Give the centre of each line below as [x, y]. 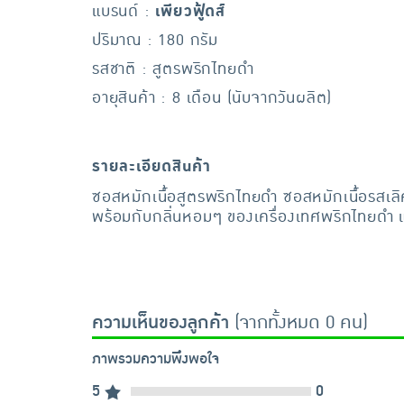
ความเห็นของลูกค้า [161, 322]
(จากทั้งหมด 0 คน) [298, 322]
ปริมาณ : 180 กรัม [155, 40]
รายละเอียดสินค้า [151, 166]
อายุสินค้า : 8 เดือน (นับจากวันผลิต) [212, 98]
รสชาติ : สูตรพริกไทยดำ [173, 69]
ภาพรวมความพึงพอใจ [156, 358]
